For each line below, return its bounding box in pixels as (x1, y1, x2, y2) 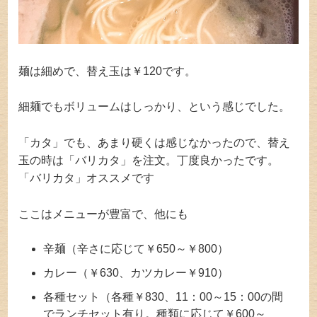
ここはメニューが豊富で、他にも (18, 207, 189, 220)
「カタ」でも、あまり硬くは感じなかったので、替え (18, 137, 291, 149)
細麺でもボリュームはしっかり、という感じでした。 (18, 100, 291, 113)
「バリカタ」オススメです (18, 172, 155, 185)
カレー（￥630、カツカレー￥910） (43, 267, 229, 279)
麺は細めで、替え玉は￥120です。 (18, 64, 197, 77)
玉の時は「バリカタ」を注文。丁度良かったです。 (18, 154, 279, 167)
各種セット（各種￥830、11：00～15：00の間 (43, 291, 284, 304)
